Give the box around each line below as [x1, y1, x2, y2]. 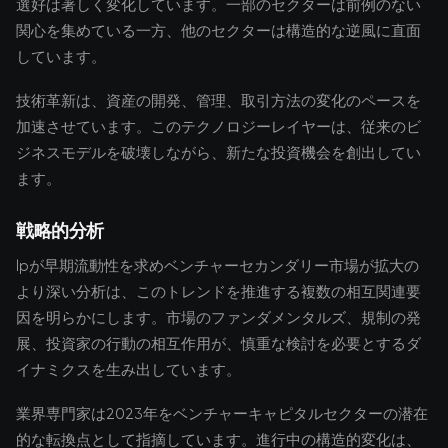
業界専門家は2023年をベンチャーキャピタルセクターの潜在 [16, 405, 428, 423]
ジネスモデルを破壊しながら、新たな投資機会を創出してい [16, 144, 421, 162]
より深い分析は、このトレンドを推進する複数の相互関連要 [16, 283, 421, 301]
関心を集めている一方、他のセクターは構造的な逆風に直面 [16, 22, 421, 40]
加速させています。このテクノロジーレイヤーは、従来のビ [16, 118, 421, 136]
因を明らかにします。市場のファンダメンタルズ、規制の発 [16, 309, 421, 327]
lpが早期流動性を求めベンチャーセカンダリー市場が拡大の [16, 257, 419, 275]
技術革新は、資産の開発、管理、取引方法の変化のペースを [16, 92, 421, 110]
